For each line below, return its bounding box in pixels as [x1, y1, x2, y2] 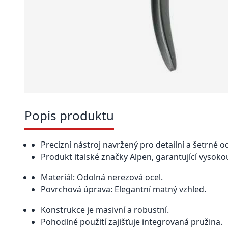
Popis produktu [24, 107, 114, 124]
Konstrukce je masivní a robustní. [41, 204, 169, 215]
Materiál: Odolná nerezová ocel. [41, 172, 163, 183]
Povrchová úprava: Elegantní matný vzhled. [41, 184, 206, 195]
